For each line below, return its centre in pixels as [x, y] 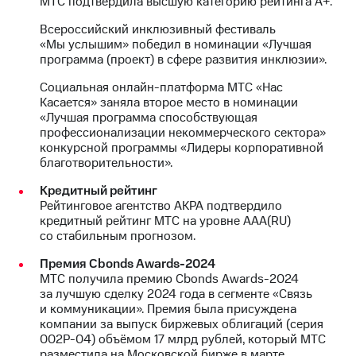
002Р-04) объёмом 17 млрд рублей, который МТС [183, 339]
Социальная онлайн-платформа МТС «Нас [161, 87]
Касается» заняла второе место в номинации [169, 102]
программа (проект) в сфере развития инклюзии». [183, 59]
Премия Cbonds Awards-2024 [128, 263]
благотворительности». [106, 163]
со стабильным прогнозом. [118, 236]
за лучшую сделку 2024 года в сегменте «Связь [176, 294]
